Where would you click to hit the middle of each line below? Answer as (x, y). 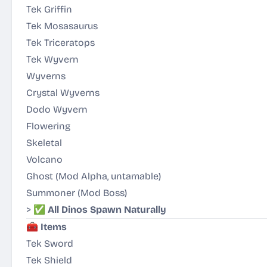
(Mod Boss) (102, 193)
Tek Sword (50, 243)
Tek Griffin (49, 9)
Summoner (52, 193)
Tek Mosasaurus (62, 26)
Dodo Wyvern (57, 109)
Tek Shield (49, 260)
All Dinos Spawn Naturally (107, 209)
